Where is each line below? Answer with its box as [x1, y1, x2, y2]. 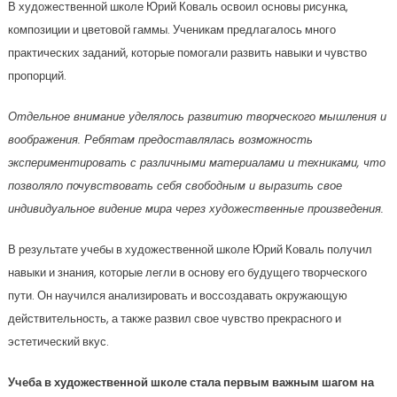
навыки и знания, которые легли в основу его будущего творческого [7, 264, 367, 281]
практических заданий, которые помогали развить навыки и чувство [7, 44, 367, 61]
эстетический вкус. [7, 333, 109, 350]
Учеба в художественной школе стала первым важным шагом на [7, 374, 374, 391]
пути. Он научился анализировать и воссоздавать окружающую [7, 287, 347, 304]
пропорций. [7, 67, 66, 84]
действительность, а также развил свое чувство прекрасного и [7, 310, 341, 327]
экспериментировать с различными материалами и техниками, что [7, 154, 385, 171]
